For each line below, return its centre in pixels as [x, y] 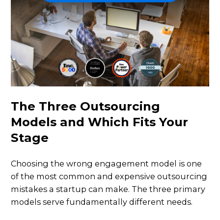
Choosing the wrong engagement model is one [107, 163]
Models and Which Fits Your [100, 122]
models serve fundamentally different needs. [102, 202]
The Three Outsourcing [86, 106]
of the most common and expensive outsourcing [109, 176]
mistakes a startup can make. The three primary [108, 189]
